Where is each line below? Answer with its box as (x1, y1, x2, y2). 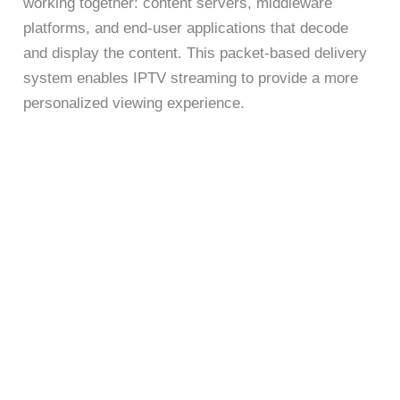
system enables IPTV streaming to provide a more (23, 70, 359, 87)
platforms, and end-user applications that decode (23, 20, 349, 37)
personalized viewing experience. (23, 95, 246, 112)
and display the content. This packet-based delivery (23, 45, 368, 62)
